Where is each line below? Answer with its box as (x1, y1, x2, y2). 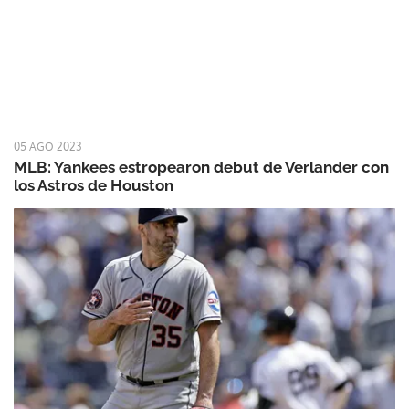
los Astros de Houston (14, 176, 173, 195)
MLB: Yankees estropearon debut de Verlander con (14, 158, 389, 177)
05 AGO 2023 (14, 140, 81, 154)
